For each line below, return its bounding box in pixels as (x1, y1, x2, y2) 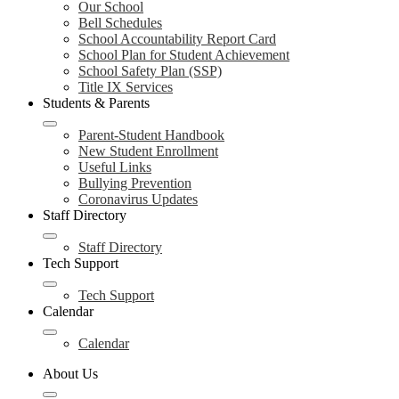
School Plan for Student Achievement (78, 47, 289, 62)
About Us (43, 366, 98, 381)
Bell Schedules (78, 15, 162, 30)
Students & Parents (43, 95, 150, 110)
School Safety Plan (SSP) (78, 63, 222, 78)
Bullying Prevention (78, 175, 191, 191)
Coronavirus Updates (78, 191, 198, 207)
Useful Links (78, 159, 151, 175)
